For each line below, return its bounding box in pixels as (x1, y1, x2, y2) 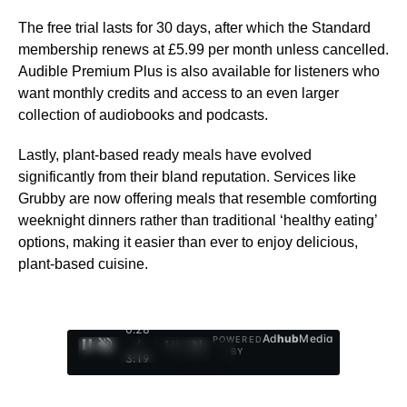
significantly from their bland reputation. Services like (18, 169, 356, 185)
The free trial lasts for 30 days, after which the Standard (18, 20, 371, 36)
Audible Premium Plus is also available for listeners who (18, 64, 380, 80)
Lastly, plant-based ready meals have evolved (18, 147, 312, 164)
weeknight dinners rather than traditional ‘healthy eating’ (18, 213, 377, 229)
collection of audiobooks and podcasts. (18, 107, 268, 124)
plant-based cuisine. (18, 256, 148, 273)
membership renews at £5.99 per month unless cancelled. (18, 42, 389, 58)
